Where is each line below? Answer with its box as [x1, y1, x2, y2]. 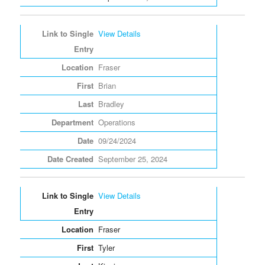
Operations [98, 116, 135, 128]
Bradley [98, 98, 124, 109]
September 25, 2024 [98, 153, 167, 164]
